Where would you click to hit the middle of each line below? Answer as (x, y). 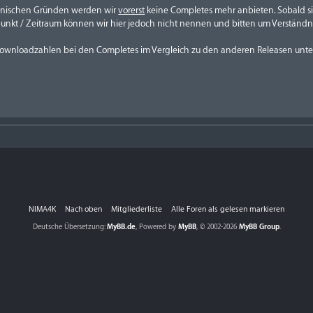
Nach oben (83, 209)
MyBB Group (259, 227)
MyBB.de (121, 227)
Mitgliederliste (137, 209)
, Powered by (156, 227)
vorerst (132, 10)
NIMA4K (42, 209)
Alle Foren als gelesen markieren (228, 209)
